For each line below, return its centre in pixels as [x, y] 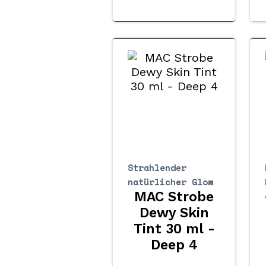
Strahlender [157, 167]
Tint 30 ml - [174, 229]
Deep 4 [174, 245]
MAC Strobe [174, 197]
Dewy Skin [174, 213]
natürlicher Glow [171, 181]
